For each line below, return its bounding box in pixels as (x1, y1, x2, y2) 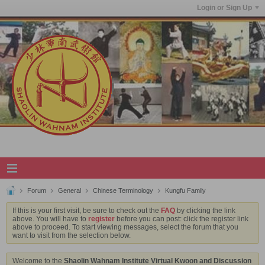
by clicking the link (175, 206, 235, 215)
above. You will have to (12, 215, 88, 223)
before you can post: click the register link (115, 215, 248, 223)
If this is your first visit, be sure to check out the (12, 206, 161, 215)
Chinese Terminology (93, 187, 153, 194)
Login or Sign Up (197, 4, 252, 12)
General (58, 187, 81, 194)
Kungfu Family (165, 187, 206, 194)
